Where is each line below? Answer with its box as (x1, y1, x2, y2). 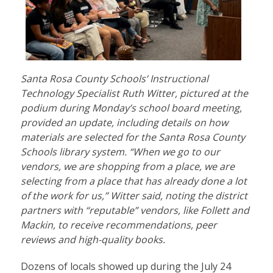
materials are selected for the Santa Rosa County (20, 130, 245, 144)
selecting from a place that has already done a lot (20, 174, 247, 188)
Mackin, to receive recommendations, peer (20, 218, 217, 232)
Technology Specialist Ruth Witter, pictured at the (20, 86, 248, 100)
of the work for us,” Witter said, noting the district (20, 188, 247, 202)
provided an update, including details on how (20, 115, 228, 129)
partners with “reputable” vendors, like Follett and (20, 203, 249, 217)
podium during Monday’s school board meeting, (20, 101, 242, 115)
